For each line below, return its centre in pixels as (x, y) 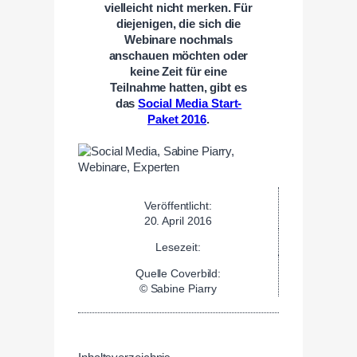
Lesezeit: (178, 247)
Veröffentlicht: (178, 205)
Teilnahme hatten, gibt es (178, 87)
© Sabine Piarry (178, 288)
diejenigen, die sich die (178, 24)
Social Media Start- (190, 103)
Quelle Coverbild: (178, 273)
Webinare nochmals (178, 39)
